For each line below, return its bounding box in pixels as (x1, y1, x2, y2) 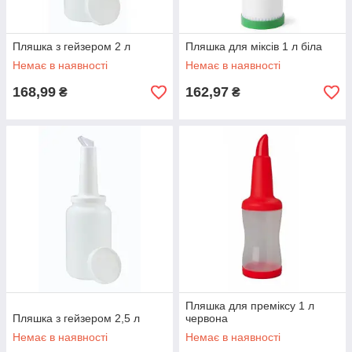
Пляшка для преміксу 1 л (185, 299, 314, 312)
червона (185, 312, 228, 324)
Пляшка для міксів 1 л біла (185, 40, 322, 53)
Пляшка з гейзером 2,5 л (13, 312, 140, 324)
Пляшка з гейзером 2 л (13, 40, 130, 53)
